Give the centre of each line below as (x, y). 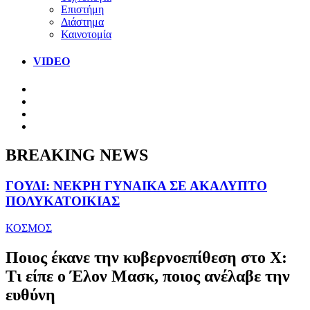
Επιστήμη (82, 9)
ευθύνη (30, 294)
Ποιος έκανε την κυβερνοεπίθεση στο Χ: (146, 257)
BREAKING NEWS (77, 155)
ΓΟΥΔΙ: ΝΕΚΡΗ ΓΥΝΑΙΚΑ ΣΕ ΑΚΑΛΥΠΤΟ (136, 186)
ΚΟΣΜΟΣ (29, 228)
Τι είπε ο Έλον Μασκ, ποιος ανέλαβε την (148, 276)
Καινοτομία (86, 34)
